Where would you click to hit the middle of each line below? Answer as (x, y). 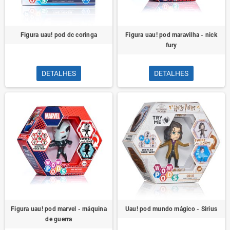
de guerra (59, 219)
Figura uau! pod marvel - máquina (59, 209)
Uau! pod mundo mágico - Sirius (171, 209)
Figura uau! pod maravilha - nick (171, 35)
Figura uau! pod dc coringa (59, 35)
